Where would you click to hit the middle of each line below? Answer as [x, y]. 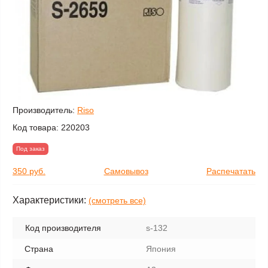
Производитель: [44, 110]
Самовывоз [126, 171]
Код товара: [36, 127]
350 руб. [29, 171]
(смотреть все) [117, 200]
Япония [161, 249]
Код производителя [63, 228]
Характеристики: [49, 200]
